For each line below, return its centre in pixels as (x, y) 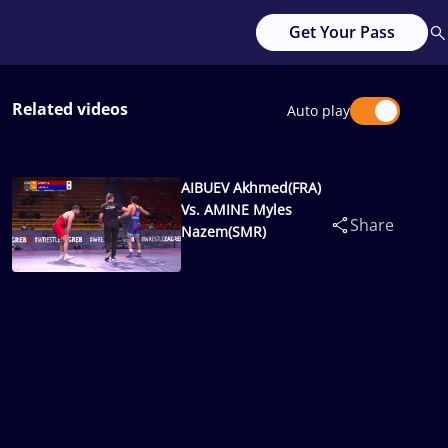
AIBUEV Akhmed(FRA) (251, 187)
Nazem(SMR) (224, 231)
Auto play (318, 110)
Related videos (70, 109)
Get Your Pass (342, 32)
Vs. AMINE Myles (237, 209)
